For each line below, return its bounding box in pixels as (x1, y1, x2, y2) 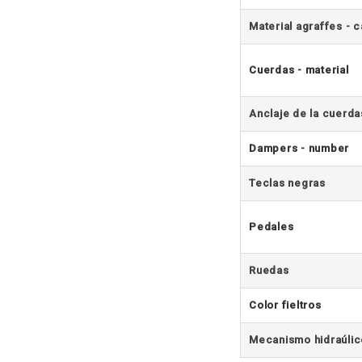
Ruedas (249, 263, 289, 276)
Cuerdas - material (249, 63, 349, 76)
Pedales (249, 220, 294, 233)
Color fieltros (249, 298, 322, 311)
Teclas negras (249, 176, 326, 189)
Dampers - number (249, 141, 349, 154)
